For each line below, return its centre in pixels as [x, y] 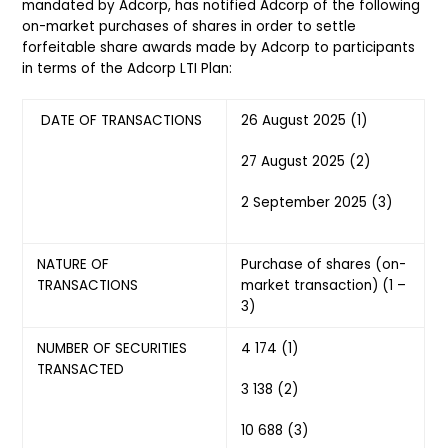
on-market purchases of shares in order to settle [189, 26]
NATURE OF [72, 264]
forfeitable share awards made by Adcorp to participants [219, 47]
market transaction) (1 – [323, 285]
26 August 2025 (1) [303, 120]
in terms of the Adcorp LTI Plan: [127, 68]
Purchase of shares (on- [323, 264]
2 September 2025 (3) [316, 202]
